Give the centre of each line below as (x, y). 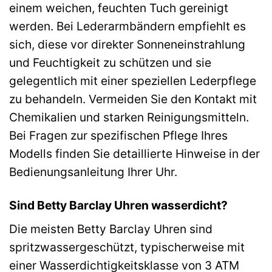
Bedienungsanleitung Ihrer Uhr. (93, 172)
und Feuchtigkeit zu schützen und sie (110, 62)
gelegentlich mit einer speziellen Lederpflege (133, 80)
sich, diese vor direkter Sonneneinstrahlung (127, 44)
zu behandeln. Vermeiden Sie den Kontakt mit (133, 99)
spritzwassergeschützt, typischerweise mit (127, 247)
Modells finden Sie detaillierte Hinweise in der (134, 153)
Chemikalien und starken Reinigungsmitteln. (129, 117)
